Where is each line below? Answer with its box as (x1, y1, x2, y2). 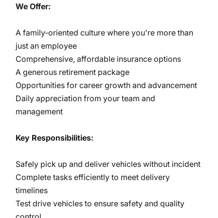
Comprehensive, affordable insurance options (16, 54, 181, 64)
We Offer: (16, 1, 51, 11)
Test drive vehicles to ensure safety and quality (16, 199, 184, 208)
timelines (16, 185, 48, 195)
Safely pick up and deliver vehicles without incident (16, 159, 200, 169)
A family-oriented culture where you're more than (16, 28, 193, 37)
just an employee (16, 41, 77, 51)
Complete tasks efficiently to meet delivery (16, 172, 170, 182)
